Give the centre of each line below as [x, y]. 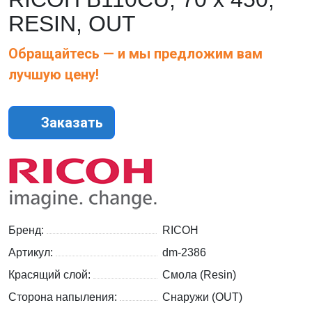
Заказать [70, 123]
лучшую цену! [54, 75]
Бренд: [28, 231]
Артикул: [32, 253]
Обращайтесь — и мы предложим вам [135, 54]
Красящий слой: [51, 275]
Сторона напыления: [64, 297]
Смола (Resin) [199, 275]
